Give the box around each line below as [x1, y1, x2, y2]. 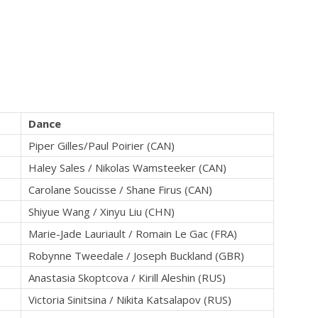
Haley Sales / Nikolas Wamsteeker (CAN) [28, 160, 226, 175]
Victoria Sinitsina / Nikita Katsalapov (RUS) [28, 292, 231, 307]
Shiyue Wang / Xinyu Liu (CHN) [28, 204, 175, 219]
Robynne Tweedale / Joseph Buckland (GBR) [28, 248, 244, 263]
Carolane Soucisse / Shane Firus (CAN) [28, 182, 212, 197]
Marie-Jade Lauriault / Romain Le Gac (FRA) [28, 226, 237, 241]
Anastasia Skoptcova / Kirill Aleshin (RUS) [28, 270, 226, 285]
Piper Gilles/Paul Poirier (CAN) [28, 138, 175, 153]
